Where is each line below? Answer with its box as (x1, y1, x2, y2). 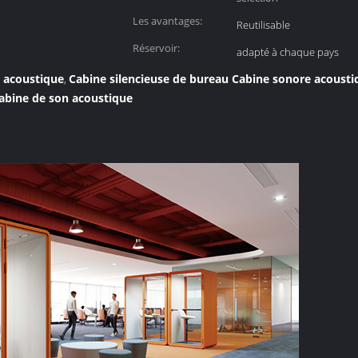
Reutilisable (237, 18, 290, 32)
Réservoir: (133, 41, 180, 55)
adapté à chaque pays (237, 45, 339, 59)
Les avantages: (133, 14, 202, 28)
